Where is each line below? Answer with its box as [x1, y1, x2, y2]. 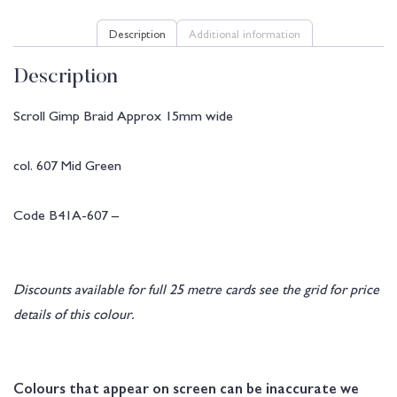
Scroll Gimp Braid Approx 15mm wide [13, 105, 233, 125]
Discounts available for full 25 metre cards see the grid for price [13, 278, 379, 299]
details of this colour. [13, 303, 135, 323]
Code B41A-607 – [13, 204, 119, 224]
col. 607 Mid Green [13, 154, 121, 175]
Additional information [189, 24, 301, 41]
